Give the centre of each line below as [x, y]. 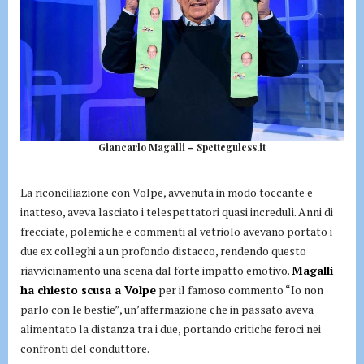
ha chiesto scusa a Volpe [88, 290]
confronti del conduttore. [85, 349]
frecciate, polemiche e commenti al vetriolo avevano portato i [176, 232]
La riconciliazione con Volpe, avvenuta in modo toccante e [167, 193]
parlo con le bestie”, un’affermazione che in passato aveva [167, 310]
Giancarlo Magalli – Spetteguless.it [182, 147]
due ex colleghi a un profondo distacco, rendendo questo [163, 251]
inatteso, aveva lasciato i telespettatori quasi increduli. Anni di [177, 212]
